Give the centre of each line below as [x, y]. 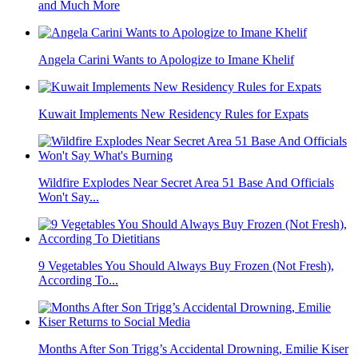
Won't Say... [69, 197]
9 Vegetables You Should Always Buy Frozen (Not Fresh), [186, 266]
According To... [78, 280]
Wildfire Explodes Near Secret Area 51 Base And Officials [186, 183]
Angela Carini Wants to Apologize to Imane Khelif [166, 60]
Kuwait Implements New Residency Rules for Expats [173, 114]
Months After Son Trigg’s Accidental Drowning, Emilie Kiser [193, 349]
